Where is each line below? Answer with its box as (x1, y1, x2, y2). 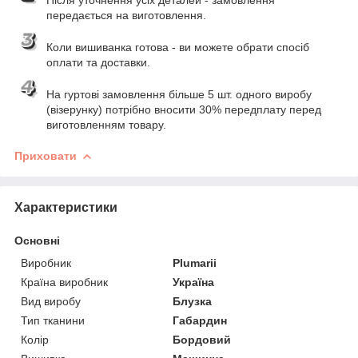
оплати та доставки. (46, 55, 150, 69)
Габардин (173, 313, 228, 327)
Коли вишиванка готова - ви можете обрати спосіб (46, 40, 309, 54)
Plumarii (173, 256, 217, 269)
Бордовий (173, 332, 232, 346)
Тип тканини (21, 313, 85, 327)
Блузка (173, 294, 213, 308)
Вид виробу (21, 294, 81, 308)
